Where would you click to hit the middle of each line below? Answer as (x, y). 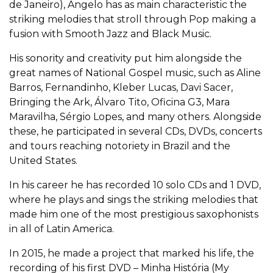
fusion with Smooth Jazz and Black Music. (110, 34)
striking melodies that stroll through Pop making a (133, 19)
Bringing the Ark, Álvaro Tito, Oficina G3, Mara (119, 102)
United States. (43, 161)
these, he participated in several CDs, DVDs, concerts (136, 131)
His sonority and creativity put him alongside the (126, 58)
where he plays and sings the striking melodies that (134, 200)
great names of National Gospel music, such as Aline (135, 73)
